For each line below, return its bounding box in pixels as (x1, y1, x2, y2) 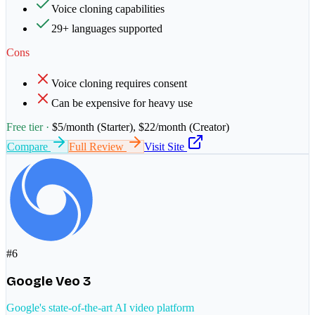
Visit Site (144, 140, 187, 153)
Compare (7, 140, 51, 153)
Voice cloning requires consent (51, 77, 187, 89)
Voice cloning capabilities (51, 2, 165, 15)
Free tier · (6, 120, 52, 133)
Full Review (69, 140, 127, 153)
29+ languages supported (51, 22, 162, 34)
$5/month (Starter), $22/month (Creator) (52, 120, 229, 133)
